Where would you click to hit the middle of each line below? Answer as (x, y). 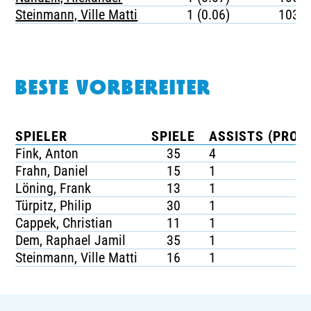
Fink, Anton (47, 153)
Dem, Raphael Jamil (71, 240)
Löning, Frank (53, 188)
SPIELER (42, 136)
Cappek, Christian (64, 223)
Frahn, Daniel (52, 171)
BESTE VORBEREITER (114, 89)
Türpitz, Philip (54, 205)
